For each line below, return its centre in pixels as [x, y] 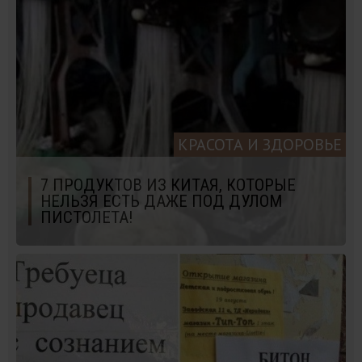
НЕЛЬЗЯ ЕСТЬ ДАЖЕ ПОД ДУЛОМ [161, 201]
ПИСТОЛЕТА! [86, 217]
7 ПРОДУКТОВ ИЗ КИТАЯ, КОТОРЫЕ [168, 185]
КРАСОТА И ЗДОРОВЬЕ [260, 144]
